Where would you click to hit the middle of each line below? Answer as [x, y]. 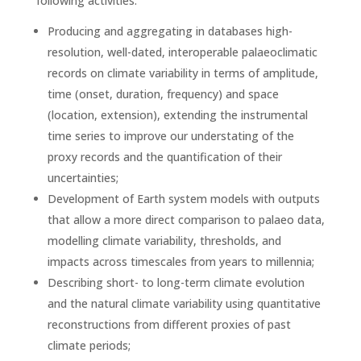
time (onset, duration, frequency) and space [163, 94]
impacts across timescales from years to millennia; [180, 261]
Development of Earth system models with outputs [183, 199]
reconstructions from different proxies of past [169, 324]
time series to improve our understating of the [170, 136]
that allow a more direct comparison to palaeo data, [186, 220]
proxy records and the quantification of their [164, 157]
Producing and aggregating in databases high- [170, 31]
